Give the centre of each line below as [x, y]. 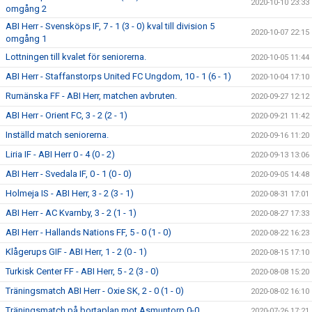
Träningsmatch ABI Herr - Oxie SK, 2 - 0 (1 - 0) [95, 291]
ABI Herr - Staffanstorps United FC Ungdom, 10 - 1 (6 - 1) [118, 76]
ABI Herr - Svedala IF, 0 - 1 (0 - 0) [69, 174]
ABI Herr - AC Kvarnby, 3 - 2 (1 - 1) [71, 213]
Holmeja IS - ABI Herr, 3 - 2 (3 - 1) [70, 193]
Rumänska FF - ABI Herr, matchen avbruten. [91, 96]
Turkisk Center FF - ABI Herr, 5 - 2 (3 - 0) [82, 271]
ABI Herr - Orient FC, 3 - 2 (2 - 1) [67, 115]
